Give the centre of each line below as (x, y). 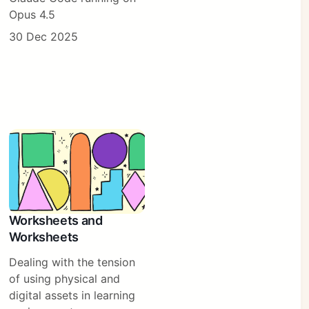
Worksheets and (56, 220)
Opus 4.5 (32, 15)
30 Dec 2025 (43, 37)
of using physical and (64, 278)
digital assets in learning (72, 295)
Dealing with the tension (72, 262)
